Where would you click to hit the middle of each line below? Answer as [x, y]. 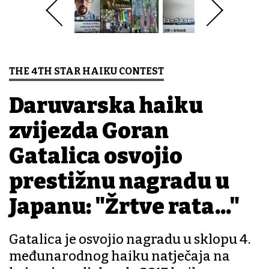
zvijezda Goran [89, 131]
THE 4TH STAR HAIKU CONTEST [86, 71]
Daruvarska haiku [106, 106]
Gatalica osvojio [96, 156]
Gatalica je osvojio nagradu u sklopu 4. [130, 240]
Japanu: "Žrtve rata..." [124, 207]
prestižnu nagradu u [119, 182]
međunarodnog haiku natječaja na [119, 256]
